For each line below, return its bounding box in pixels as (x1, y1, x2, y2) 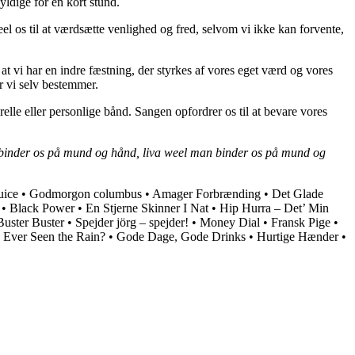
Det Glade (272, 186, 323, 200)
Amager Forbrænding (152, 186, 261, 200)
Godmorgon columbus (29, 186, 142, 200)
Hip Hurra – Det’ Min (219, 200, 329, 215)
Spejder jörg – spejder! (75, 215, 189, 229)
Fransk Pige (271, 215, 330, 229)
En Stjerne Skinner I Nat (86, 200, 208, 215)
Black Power (10, 200, 74, 215)
